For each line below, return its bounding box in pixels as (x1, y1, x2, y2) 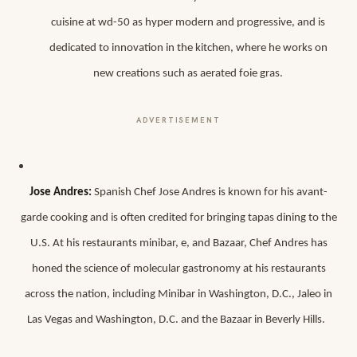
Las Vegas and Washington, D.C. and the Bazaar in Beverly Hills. (27, 314, 330, 326)
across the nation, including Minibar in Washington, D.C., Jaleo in (25, 288, 332, 300)
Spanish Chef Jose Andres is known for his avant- (92, 186, 328, 198)
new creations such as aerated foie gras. (93, 68, 283, 80)
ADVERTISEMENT (136, 115, 221, 125)
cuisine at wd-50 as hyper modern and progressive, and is (51, 17, 325, 29)
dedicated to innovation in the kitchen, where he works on (49, 42, 328, 54)
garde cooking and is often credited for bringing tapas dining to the (20, 212, 337, 224)
